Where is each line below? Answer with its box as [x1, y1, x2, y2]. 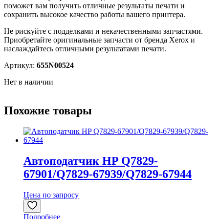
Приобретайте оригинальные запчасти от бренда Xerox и [4, 35, 195, 44]
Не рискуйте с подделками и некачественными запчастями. [4, 26, 203, 35]
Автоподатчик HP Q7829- [23, 154, 158, 167]
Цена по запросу [23, 190, 79, 199]
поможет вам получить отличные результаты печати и [4, 1, 185, 10]
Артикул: [4, 61, 37, 69]
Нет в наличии [4, 77, 53, 86]
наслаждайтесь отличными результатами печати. [4, 44, 166, 53]
